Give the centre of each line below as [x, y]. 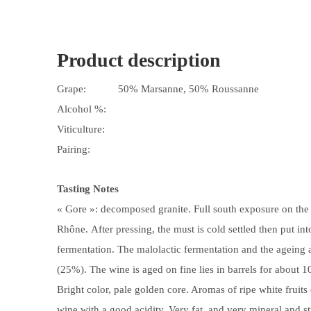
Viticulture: [81, 129]
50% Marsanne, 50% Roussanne [188, 89]
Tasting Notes [88, 189]
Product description [139, 60]
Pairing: [74, 149]
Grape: [72, 89]
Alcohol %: [82, 109]
